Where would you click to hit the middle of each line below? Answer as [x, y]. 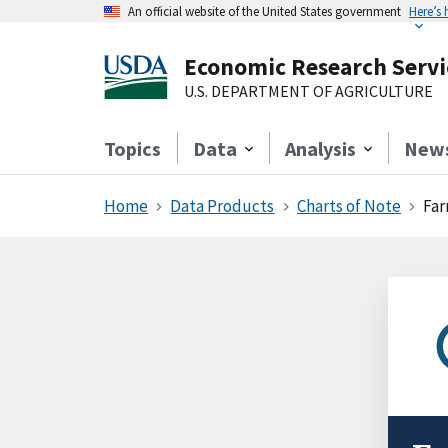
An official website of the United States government [264, 11]
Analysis [320, 148]
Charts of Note [348, 206]
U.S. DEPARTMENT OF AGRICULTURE [308, 91]
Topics [132, 148]
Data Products [222, 206]
